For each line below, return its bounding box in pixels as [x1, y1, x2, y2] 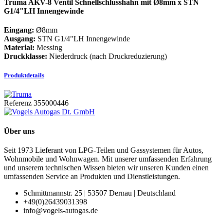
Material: [4, 43, 35, 52]
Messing [35, 43, 62, 52]
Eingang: [4, 26, 34, 35]
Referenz [4, 99, 34, 108]
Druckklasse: [4, 52, 47, 61]
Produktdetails [4, 72, 44, 79]
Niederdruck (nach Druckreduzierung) [47, 52, 167, 61]
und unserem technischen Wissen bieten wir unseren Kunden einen [4, 163, 209, 172]
